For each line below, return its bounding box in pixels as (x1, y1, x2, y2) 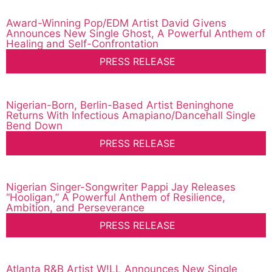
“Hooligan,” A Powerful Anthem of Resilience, (6, 191, 225, 204)
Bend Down (6, 120, 63, 132)
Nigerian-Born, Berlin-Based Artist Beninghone (6, 99, 234, 112)
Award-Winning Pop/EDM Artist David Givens (6, 17, 226, 30)
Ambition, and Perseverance (6, 202, 144, 214)
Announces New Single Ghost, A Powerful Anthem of (6, 27, 265, 40)
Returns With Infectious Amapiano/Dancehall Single (6, 109, 256, 122)
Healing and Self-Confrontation (6, 38, 158, 50)
